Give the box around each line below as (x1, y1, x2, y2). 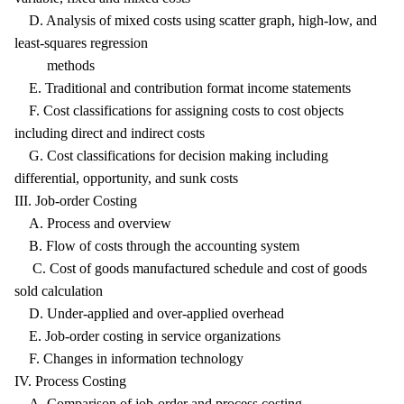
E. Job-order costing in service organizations (14, 328, 280, 344)
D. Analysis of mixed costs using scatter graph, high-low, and (14, 13, 377, 28)
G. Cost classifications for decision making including (14, 148, 328, 163)
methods (14, 58, 95, 73)
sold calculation (14, 283, 103, 298)
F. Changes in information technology (14, 351, 243, 366)
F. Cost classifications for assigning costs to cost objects (14, 103, 344, 118)
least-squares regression (14, 35, 148, 50)
